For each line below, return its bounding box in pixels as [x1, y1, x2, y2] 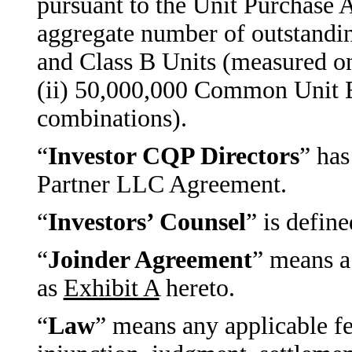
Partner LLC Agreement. [36, 170, 287, 198]
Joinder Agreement [47, 246, 252, 273]
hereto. [159, 274, 235, 302]
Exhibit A [63, 274, 159, 302]
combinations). [36, 104, 187, 132]
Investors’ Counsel [47, 208, 246, 236]
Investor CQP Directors [47, 142, 299, 170]
